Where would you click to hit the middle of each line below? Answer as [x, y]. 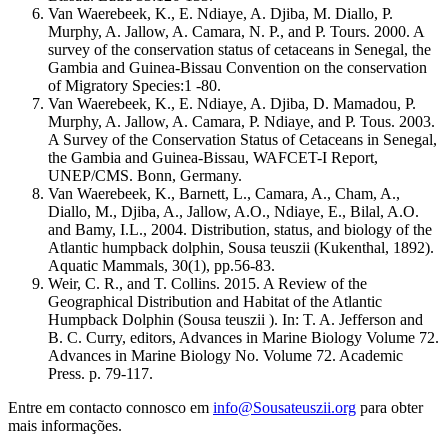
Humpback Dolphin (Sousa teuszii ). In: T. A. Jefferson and [235, 320]
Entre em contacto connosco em [110, 408]
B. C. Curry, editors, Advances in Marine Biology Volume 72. [243, 338]
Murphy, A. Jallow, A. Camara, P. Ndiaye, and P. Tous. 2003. [241, 122]
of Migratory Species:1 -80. [134, 86]
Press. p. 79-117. [100, 374]
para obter [389, 408]
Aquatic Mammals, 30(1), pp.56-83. [161, 266]
